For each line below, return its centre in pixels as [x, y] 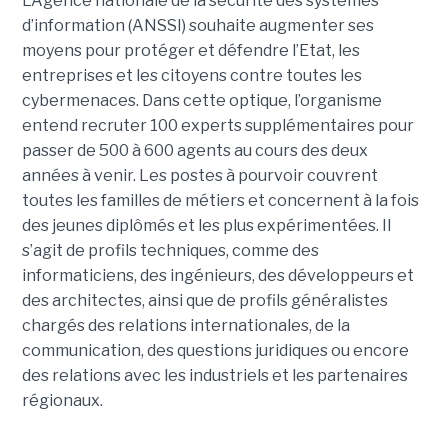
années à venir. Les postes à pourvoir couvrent [199, 176]
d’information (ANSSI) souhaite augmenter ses [197, 26]
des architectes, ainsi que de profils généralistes [204, 301]
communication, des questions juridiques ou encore [215, 351]
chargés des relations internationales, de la [185, 326]
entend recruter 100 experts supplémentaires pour [217, 126]
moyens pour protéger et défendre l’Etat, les [190, 51]
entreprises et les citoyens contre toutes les [191, 76]
